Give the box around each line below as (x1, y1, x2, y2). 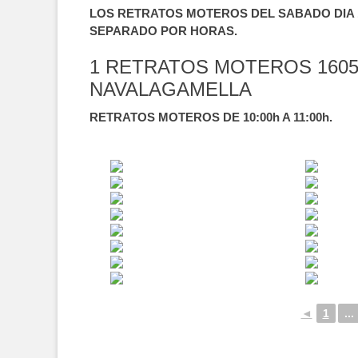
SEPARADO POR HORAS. (89, 24, 237, 38)
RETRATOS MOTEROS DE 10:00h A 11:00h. (89, 110, 332, 124)
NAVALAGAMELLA (89, 78, 252, 100)
